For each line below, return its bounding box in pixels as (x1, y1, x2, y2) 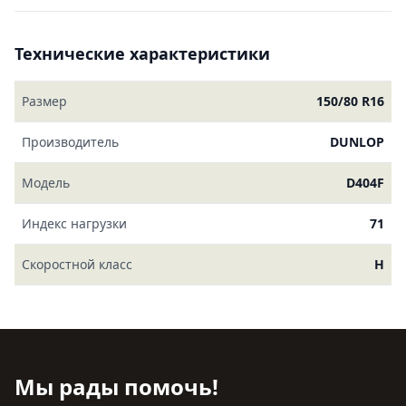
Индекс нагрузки (22, 215, 127, 232)
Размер (22, 92, 67, 110)
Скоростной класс (22, 256, 132, 273)
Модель (22, 174, 70, 191)
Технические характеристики (14, 43, 270, 64)
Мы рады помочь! (14, 372, 218, 401)
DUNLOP (330, 133, 384, 150)
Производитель (22, 133, 119, 150)
